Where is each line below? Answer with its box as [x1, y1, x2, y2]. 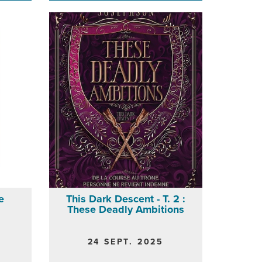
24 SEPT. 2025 [87, 236, 164, 247]
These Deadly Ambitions [67, 202, 184, 216]
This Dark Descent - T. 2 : [65, 192, 185, 205]
